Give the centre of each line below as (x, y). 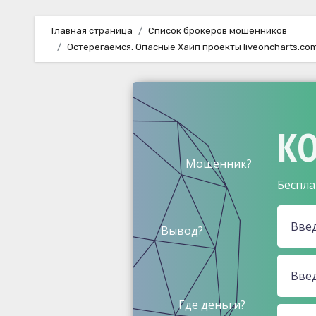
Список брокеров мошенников (218, 30)
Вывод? (182, 230)
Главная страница (92, 30)
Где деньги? (212, 304)
